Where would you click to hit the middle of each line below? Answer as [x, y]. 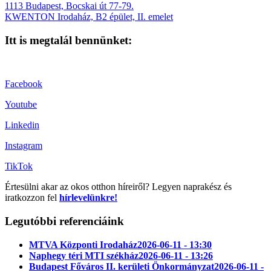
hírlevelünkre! [88, 198]
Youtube [21, 105]
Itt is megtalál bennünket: [68, 40]
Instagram [24, 146]
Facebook [24, 84]
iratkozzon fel [32, 198]
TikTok [19, 166]
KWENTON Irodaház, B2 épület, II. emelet [89, 16]
